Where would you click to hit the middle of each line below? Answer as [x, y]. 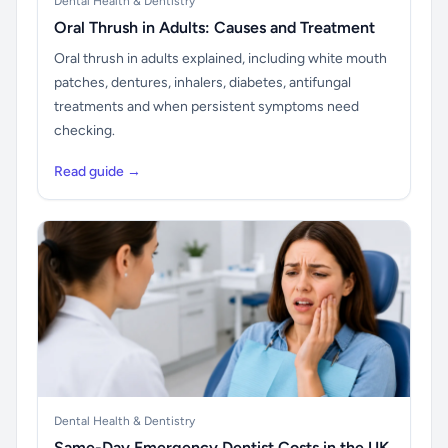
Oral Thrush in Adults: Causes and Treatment [214, 27]
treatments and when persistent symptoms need [206, 106]
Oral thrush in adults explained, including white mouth [220, 58]
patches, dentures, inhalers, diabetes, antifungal [202, 82]
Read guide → [97, 171]
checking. [84, 130]
